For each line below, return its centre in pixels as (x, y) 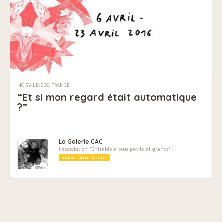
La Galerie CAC (81, 141)
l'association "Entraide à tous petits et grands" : (116, 149)
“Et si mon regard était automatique (107, 97)
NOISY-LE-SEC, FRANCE (44, 85)
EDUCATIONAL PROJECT (84, 157)
